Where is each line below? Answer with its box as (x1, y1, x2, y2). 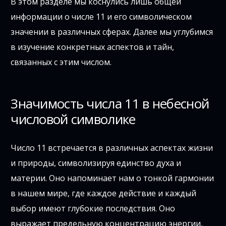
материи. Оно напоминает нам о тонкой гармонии (11, 172, 214, 184)
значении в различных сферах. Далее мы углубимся (11, 26, 213, 37)
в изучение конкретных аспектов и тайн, (11, 41, 175, 52)
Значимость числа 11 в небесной (11, 94, 209, 112)
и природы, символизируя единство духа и (11, 157, 182, 168)
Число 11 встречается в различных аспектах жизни (11, 142, 213, 153)
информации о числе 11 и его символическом (11, 11, 192, 22)
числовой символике (11, 109, 136, 128)
